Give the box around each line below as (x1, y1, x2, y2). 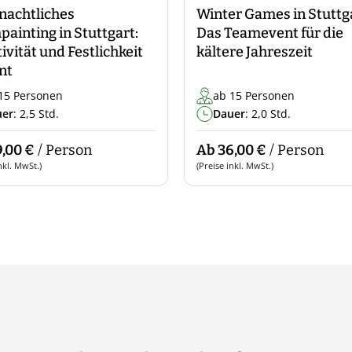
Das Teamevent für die (196, 24, 343, 42)
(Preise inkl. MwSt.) (196, 159, 273, 171)
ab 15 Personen (213, 88, 295, 103)
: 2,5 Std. (13, 106, 59, 121)
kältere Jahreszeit (196, 43, 313, 60)
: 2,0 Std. (245, 106, 291, 121)
